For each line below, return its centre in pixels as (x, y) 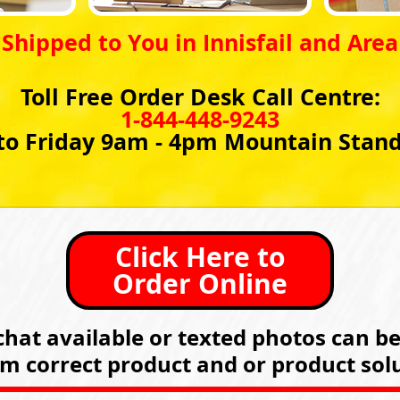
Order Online (200, 283)
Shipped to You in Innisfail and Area (200, 42)
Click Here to (200, 257)
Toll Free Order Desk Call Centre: (200, 97)
